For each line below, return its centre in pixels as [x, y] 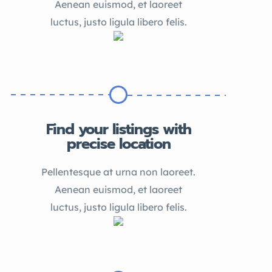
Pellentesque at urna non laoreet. [118, 172]
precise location [118, 144]
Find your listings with [118, 130]
